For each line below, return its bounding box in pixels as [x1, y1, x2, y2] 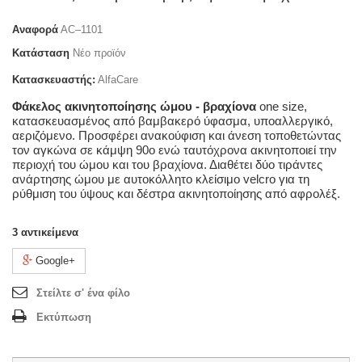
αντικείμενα [21, 225, 78, 238]
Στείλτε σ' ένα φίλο [36, 286, 130, 299]
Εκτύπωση [36, 310, 91, 323]
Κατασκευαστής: [12, 73, 95, 86]
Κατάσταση [12, 46, 69, 59]
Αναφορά [12, 23, 58, 36]
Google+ [32, 254, 75, 267]
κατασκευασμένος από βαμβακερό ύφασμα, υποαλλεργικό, [12, 113, 333, 128]
